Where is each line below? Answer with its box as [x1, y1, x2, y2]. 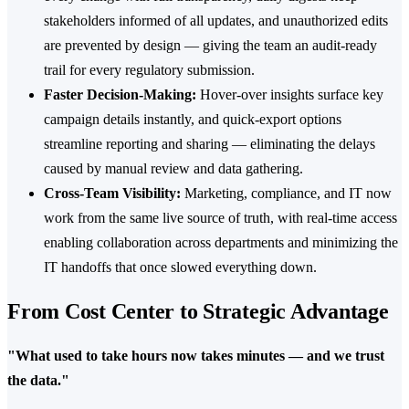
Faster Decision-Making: [44, 87, 196, 103]
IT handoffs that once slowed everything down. [44, 259, 317, 276]
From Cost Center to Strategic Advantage [7, 299, 389, 324]
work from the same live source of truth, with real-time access [44, 210, 397, 226]
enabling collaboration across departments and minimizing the [44, 235, 398, 251]
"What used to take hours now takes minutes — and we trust [7, 347, 384, 363]
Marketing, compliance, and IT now [181, 185, 392, 202]
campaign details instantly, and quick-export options [44, 111, 341, 128]
